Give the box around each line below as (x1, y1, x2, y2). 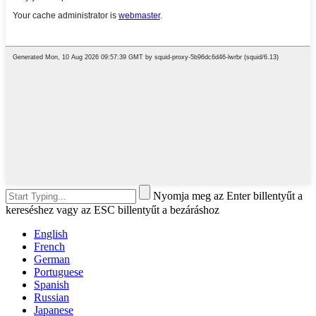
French (34, 240, 65, 253)
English (34, 227, 68, 240)
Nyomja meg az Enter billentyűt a (153, 189, 303, 202)
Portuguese (34, 265, 83, 278)
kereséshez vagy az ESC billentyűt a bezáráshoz (6, 203, 219, 216)
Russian (34, 291, 69, 303)
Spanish (34, 278, 69, 291)
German (34, 253, 70, 265)
